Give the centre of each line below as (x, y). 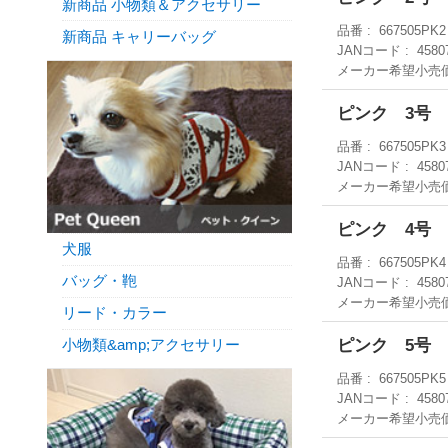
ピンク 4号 (384, 229)
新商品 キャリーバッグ (139, 36)
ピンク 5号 (384, 345)
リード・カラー (114, 313)
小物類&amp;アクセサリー (151, 345)
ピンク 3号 (384, 113)
